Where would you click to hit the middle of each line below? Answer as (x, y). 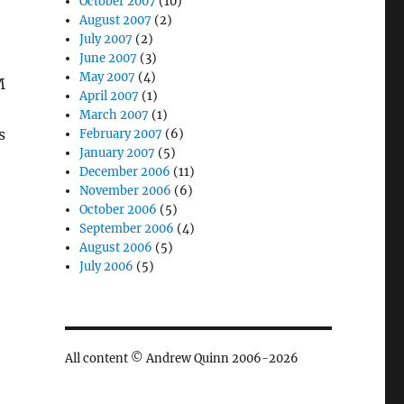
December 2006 (125, 172)
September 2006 (127, 229)
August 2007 (116, 20)
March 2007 (115, 115)
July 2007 (106, 39)
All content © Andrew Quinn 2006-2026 (181, 358)
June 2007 (109, 58)
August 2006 (116, 248)
